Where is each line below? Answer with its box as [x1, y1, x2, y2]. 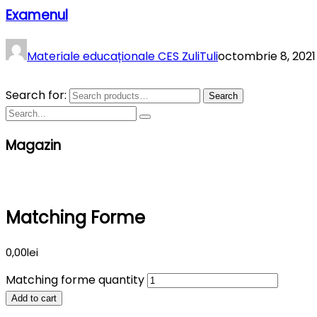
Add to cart [11, 293, 57, 304]
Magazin [6, 135, 61, 155]
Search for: [6, 87, 67, 103]
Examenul [6, 6, 68, 25]
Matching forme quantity [6, 272, 144, 289]
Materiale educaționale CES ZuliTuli [27, 48, 218, 64]
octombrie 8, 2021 [218, 48, 316, 64]
